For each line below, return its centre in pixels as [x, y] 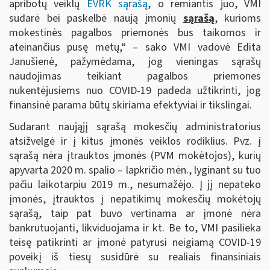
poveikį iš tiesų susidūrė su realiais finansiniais [135, 257]
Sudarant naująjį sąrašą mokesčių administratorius [135, 127]
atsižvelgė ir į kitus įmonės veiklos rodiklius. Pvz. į [135, 141]
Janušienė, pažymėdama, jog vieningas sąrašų [135, 62]
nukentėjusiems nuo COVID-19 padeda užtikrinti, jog [135, 91]
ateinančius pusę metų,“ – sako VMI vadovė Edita [135, 47]
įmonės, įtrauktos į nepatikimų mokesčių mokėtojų [135, 199]
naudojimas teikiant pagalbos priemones [135, 76]
